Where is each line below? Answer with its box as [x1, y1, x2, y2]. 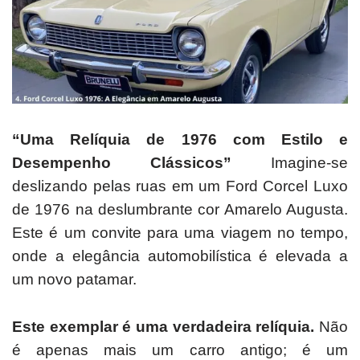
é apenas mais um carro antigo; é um [12, 341, 348, 358]
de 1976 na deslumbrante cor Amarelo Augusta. [12, 200, 348, 218]
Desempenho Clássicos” [12, 153, 271, 171]
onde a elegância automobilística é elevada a [12, 247, 348, 264]
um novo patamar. [12, 270, 137, 288]
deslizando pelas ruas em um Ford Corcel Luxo [12, 177, 348, 194]
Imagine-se [271, 153, 348, 171]
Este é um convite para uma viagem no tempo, [12, 223, 348, 241]
